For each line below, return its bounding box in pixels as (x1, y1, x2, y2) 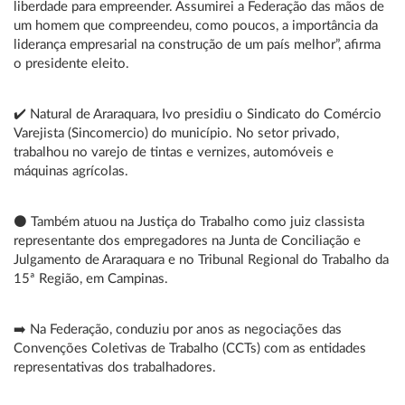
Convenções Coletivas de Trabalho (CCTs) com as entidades (14, 342, 366, 355)
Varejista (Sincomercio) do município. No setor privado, (14, 127, 339, 140)
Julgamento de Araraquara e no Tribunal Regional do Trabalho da (14, 253, 389, 267)
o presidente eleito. (14, 57, 129, 71)
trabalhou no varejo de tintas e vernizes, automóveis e (14, 146, 334, 159)
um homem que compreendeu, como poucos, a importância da (14, 19, 378, 33)
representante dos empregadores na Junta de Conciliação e (14, 234, 361, 248)
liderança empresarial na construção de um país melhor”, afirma (14, 38, 381, 52)
